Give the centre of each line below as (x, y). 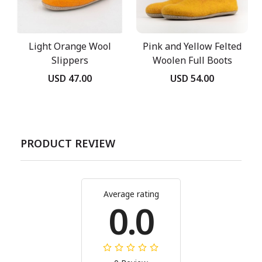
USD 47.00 (70, 78)
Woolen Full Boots (192, 61)
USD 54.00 (192, 78)
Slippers (70, 61)
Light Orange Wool (70, 46)
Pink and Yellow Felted (192, 46)
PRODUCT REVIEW (68, 143)
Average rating (131, 194)
